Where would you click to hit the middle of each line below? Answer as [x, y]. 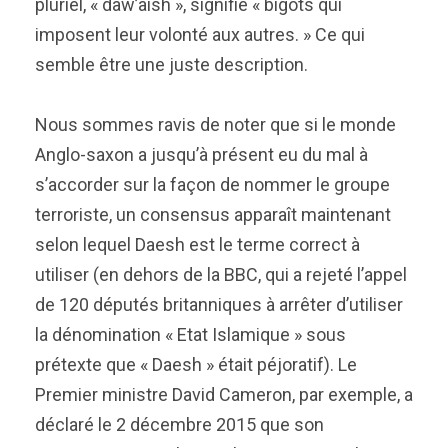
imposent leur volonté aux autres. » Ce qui [200, 34]
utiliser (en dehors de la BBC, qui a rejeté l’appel [221, 274]
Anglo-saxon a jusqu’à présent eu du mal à [201, 154]
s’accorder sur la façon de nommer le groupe [212, 184]
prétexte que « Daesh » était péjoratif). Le [196, 364]
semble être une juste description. [171, 64]
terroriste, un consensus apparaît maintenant [213, 214]
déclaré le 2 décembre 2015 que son [179, 424]
